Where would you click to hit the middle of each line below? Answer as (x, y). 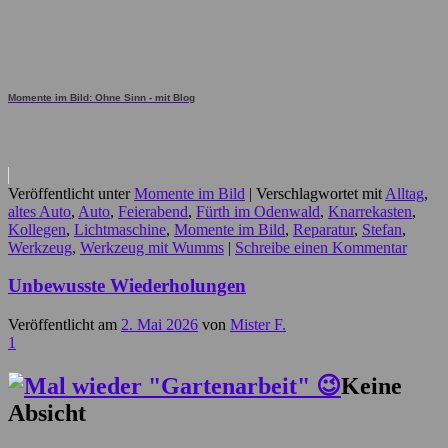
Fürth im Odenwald (258, 211)
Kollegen (37, 229)
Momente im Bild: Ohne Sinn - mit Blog (101, 97)
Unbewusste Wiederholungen (127, 286)
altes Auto (39, 211)
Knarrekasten (370, 211)
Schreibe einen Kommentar (321, 247)
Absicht (47, 413)
